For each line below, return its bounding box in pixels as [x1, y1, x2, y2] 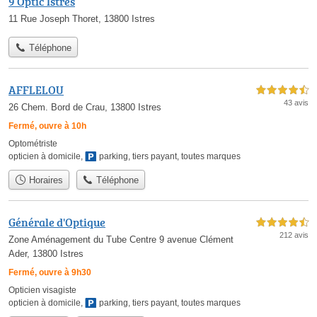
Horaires [25, 174, 63, 185]
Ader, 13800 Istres [8, 248, 83, 260]
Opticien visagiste [8, 285, 76, 296]
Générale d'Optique [8, 214, 105, 231]
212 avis [279, 231, 309, 240]
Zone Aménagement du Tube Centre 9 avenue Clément [8, 234, 234, 246]
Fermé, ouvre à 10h [8, 120, 86, 131]
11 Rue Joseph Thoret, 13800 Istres [8, 13, 155, 25]
